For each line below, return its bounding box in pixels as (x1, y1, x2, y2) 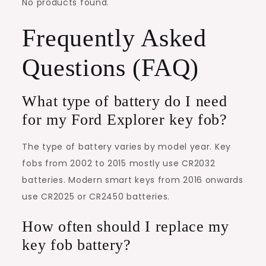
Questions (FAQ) (22, 53, 199, 81)
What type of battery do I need (22, 92, 227, 110)
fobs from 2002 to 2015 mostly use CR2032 (22, 157, 216, 169)
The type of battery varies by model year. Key (22, 140, 231, 153)
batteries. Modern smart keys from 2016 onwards (22, 173, 243, 186)
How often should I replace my (22, 217, 229, 235)
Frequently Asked (22, 24, 207, 52)
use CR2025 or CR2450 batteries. (22, 190, 170, 202)
